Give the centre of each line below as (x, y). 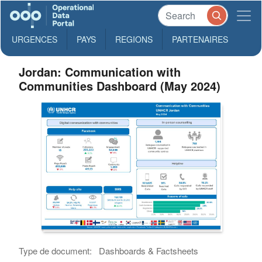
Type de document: (56, 251)
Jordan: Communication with (100, 72)
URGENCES (35, 39)
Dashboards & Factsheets (149, 251)
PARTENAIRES (200, 39)
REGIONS (134, 39)
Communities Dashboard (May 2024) (120, 86)
